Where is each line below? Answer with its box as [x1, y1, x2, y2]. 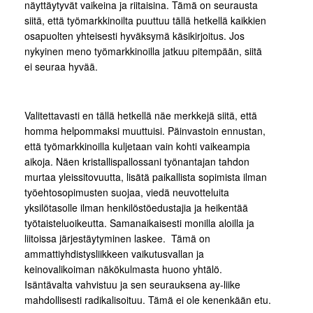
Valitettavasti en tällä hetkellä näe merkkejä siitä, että [24, 108, 257, 122]
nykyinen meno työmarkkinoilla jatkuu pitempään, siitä [24, 44, 262, 58]
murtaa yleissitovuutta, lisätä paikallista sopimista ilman [24, 170, 267, 184]
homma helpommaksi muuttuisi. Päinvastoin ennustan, [24, 124, 265, 138]
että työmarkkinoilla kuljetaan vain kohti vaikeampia [24, 139, 250, 153]
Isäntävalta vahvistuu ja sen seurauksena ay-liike [24, 277, 240, 291]
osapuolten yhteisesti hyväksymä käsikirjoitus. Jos [24, 29, 245, 43]
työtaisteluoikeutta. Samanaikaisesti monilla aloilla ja [24, 216, 254, 230]
